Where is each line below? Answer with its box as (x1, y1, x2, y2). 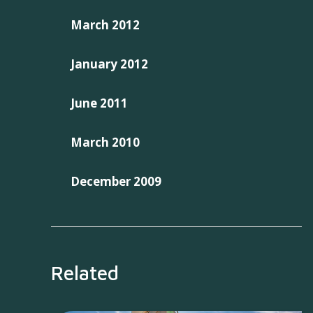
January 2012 (70, 56, 148, 73)
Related (50, 261, 119, 285)
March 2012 (70, 17, 140, 34)
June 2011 (70, 95, 128, 112)
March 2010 (70, 134, 140, 151)
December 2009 (70, 173, 161, 190)
